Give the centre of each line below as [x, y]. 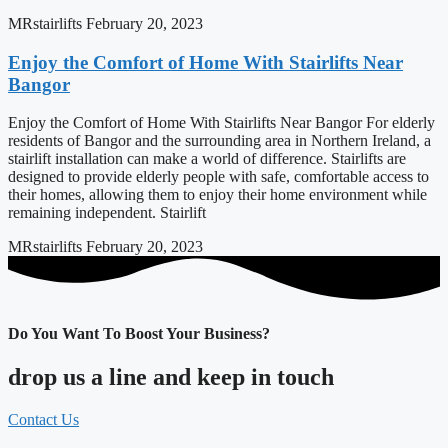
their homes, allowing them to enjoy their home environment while [217, 195]
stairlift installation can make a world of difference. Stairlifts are [207, 159]
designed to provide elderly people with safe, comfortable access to [218, 177]
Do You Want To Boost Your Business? [139, 333]
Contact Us [43, 419]
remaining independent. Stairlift [107, 213]
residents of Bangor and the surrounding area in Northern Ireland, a [219, 141]
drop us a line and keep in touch [171, 377]
